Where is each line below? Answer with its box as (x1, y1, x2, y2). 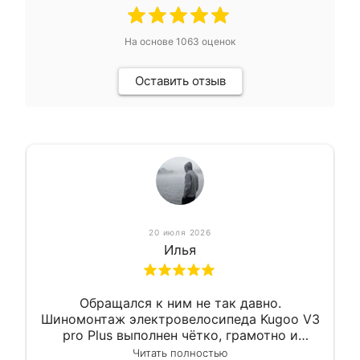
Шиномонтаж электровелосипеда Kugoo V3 (40, 311, 320, 328)
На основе (125, 35, 176, 48)
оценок (199, 35, 235, 48)
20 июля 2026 (149, 227, 211, 238)
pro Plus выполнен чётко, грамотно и (62, 327, 298, 344)
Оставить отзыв (134, 73, 226, 89)
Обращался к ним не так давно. (79, 295, 281, 312)
